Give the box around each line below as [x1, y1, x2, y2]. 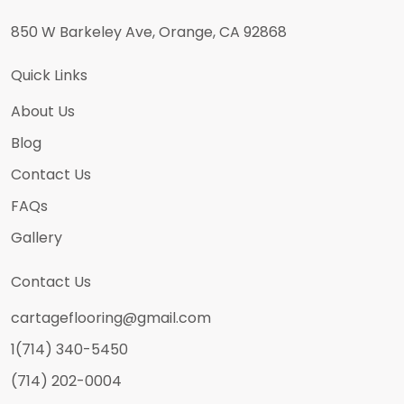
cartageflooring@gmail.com [11, 308, 211, 328]
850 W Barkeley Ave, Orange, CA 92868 [11, 22, 287, 42]
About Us [11, 101, 75, 122]
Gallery [11, 227, 62, 248]
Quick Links [11, 65, 87, 86]
